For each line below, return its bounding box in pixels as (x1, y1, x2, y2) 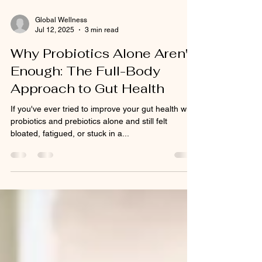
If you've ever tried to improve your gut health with (11, 160, 195, 170)
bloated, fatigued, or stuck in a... (11, 185, 129, 194)
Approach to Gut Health (11, 136, 164, 153)
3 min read (85, 81, 119, 90)
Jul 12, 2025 (35, 81, 74, 90)
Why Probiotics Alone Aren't (11, 101, 192, 118)
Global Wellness (35, 72, 87, 80)
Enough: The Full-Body (11, 119, 160, 135)
